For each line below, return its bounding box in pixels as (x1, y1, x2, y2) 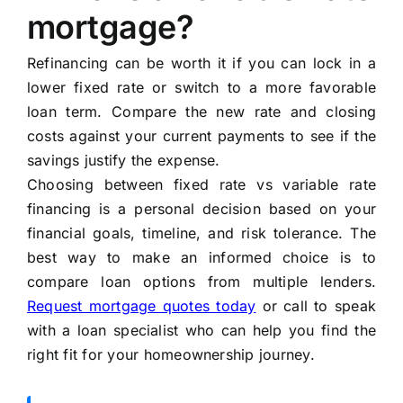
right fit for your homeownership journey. (26, 345, 315, 364)
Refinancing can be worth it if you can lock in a (26, 54, 377, 73)
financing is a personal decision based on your (26, 200, 377, 219)
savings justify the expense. (26, 151, 220, 170)
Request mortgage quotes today (26, 297, 256, 316)
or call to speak (255, 297, 377, 316)
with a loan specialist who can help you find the (26, 321, 377, 340)
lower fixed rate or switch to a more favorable (26, 78, 377, 97)
